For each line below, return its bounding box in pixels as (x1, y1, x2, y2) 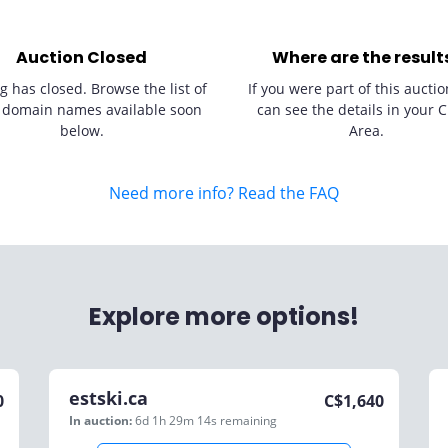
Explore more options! (89, 300, 359, 333)
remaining (220, 412, 277, 429)
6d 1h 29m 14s (135, 412, 220, 429)
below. (59, 121, 104, 140)
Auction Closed (16, 46, 147, 69)
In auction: (69, 412, 132, 429)
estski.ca (69, 386, 148, 410)
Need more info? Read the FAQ (109, 182, 339, 204)
